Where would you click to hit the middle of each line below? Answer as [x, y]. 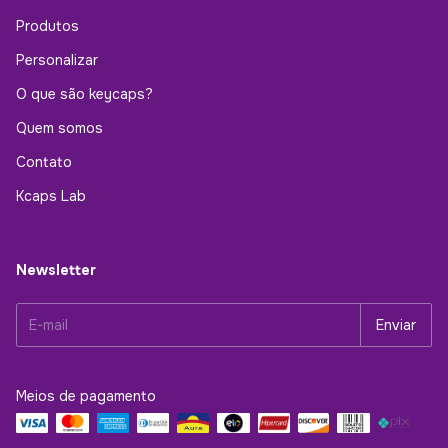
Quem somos [59, 128]
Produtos [47, 26]
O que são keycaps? [84, 94]
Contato [44, 162]
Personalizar [57, 60]
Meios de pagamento [86, 396]
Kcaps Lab [51, 196]
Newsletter [56, 270]
